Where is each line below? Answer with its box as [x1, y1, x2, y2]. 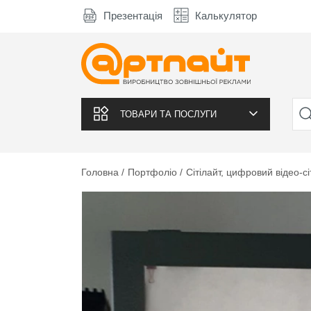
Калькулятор [195, 9, 257, 22]
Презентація [103, 9, 162, 22]
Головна [81, 166, 119, 178]
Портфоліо [128, 166, 177, 178]
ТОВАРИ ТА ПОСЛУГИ [120, 108, 217, 119]
